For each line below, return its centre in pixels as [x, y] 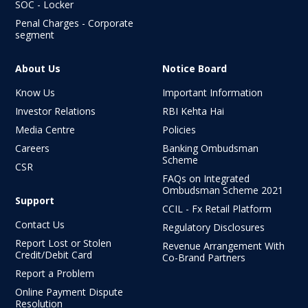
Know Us [35, 92]
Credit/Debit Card [54, 254]
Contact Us [40, 224]
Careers [32, 148]
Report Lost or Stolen [63, 243]
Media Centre [45, 129]
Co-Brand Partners [204, 257]
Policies [179, 129]
